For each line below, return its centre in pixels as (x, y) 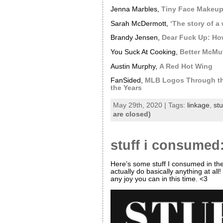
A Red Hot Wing (186, 66)
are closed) (132, 114)
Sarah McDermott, (140, 23)
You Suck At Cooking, (145, 52)
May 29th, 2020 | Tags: (150, 105)
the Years (126, 88)
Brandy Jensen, (136, 38)
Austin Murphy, (135, 66)
